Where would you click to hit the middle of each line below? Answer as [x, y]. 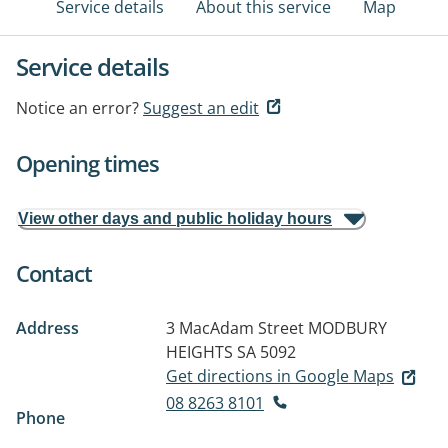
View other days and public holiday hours [175, 218]
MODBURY [347, 328]
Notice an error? [77, 108]
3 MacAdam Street [235, 328]
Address [47, 328]
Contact [54, 273]
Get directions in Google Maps [280, 376]
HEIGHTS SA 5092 [231, 352]
